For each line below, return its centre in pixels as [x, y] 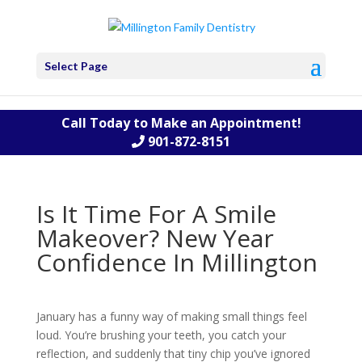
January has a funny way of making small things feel [171, 316]
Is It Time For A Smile [156, 214]
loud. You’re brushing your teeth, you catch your [161, 335]
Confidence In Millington [177, 262]
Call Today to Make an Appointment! [181, 123]
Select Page [76, 65]
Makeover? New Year [155, 238]
